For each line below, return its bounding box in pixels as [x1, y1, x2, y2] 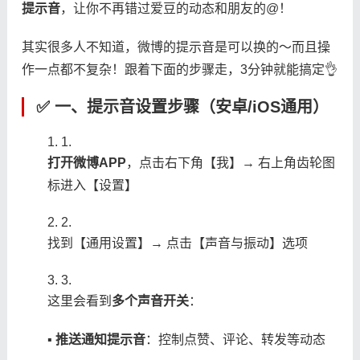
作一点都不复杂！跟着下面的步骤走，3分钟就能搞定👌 [21, 62, 337, 76]
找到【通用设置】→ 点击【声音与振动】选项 [47, 235, 308, 250]
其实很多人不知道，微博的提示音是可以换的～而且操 [21, 39, 330, 54]
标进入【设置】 [47, 178, 137, 192]
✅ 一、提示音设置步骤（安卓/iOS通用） [35, 97, 329, 116]
